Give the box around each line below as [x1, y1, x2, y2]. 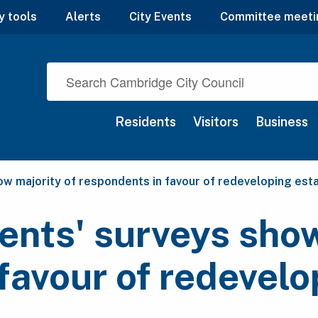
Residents [115, 114, 176, 130]
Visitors [193, 114, 238, 130]
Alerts [65, 10, 101, 24]
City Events [129, 10, 192, 24]
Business [256, 114, 308, 130]
